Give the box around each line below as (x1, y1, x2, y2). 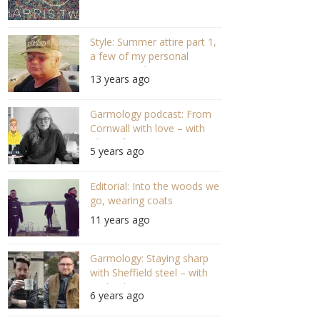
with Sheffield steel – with (89, 266, 208, 280)
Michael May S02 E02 (89, 280, 189, 294)
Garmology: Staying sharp (89, 251, 209, 266)
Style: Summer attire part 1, (89, 35, 216, 49)
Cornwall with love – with (89, 121, 205, 136)
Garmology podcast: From (89, 107, 211, 121)
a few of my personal (89, 49, 189, 64)
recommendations (89, 64, 175, 78)
